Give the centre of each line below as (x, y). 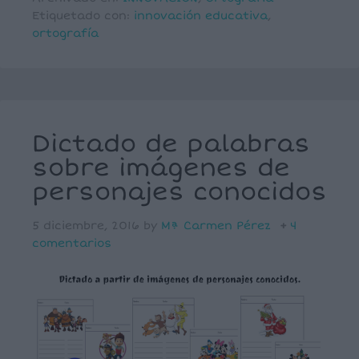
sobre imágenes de (161, 168)
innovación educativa (201, 16)
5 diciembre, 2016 (86, 226)
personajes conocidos (179, 192)
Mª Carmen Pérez (216, 226)
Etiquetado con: (83, 16)
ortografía (65, 33)
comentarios (72, 243)
